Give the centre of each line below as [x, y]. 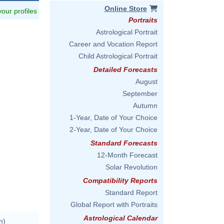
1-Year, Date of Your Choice [113, 117]
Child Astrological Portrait [118, 56]
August [146, 81]
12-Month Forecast [127, 155]
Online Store [125, 8]
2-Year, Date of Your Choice [113, 129]
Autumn [145, 105]
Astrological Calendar [120, 218]
